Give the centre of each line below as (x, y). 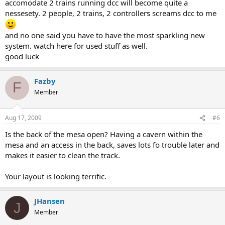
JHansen (49, 201)
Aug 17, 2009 (23, 118)
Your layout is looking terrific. (56, 176)
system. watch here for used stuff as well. (76, 45)
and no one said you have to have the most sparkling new (105, 35)
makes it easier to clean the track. (63, 155)
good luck (22, 56)
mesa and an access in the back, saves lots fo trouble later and (112, 145)
